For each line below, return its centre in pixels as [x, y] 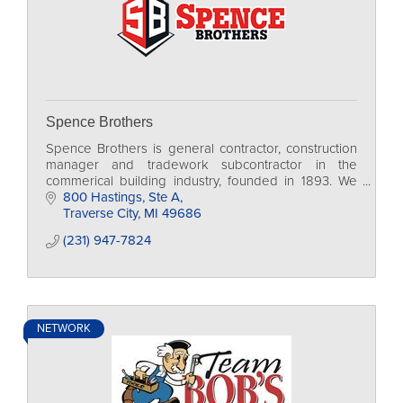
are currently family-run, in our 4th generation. [179, 197]
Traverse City [100, 213]
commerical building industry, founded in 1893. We [201, 181]
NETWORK [64, 328]
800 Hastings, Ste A [121, 197]
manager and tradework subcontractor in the [201, 165]
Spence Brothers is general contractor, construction [201, 148]
